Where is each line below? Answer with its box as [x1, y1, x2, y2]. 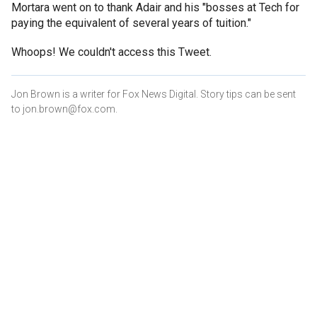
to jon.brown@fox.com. [11, 103, 117, 115]
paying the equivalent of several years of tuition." [11, 16, 251, 30]
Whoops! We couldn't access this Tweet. [11, 45, 212, 59]
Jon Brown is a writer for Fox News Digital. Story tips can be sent [11, 88, 296, 100]
